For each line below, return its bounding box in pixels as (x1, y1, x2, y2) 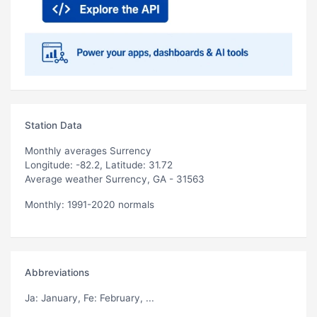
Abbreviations (25, 266, 89, 278)
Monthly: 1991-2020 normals (25, 198, 154, 210)
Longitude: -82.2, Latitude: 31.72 (25, 158, 173, 171)
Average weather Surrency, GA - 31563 (25, 173, 204, 185)
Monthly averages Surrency (25, 144, 151, 156)
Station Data (25, 119, 82, 131)
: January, (35, 292, 83, 304)
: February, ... (94, 292, 154, 304)
